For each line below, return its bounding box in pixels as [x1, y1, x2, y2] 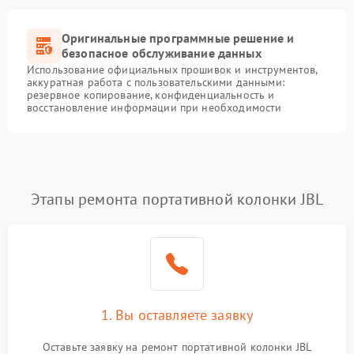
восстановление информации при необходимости [27, 100, 282, 115]
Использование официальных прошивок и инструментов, [27, 62, 318, 77]
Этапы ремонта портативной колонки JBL [30, 189, 324, 209]
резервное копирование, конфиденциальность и [27, 88, 275, 102]
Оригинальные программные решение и [62, 30, 295, 46]
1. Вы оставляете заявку [100, 306, 254, 324]
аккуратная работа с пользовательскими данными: [27, 75, 284, 89]
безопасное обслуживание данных [62, 45, 262, 61]
